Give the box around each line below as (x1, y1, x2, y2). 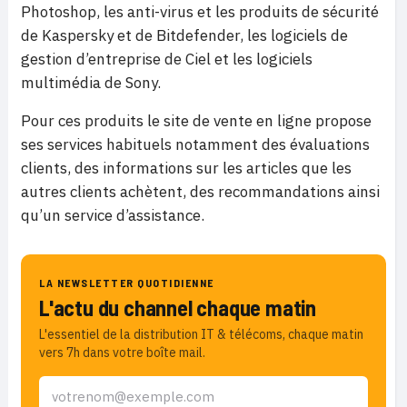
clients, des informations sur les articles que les (21, 158, 352, 178)
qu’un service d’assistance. (21, 205, 204, 225)
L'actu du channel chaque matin (39, 294, 316, 321)
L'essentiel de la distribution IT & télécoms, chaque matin (39, 326, 363, 342)
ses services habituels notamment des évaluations (21, 134, 370, 154)
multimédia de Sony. (21, 73, 161, 93)
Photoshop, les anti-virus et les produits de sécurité (21, 2, 379, 22)
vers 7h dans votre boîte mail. (39, 344, 205, 361)
